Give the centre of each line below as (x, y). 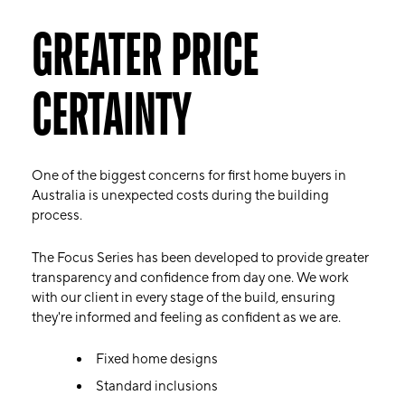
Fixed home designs (157, 359)
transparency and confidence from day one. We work (190, 278)
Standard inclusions (157, 386)
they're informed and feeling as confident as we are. (186, 318)
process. (57, 216)
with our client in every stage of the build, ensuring (184, 298)
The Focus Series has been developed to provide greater (200, 258)
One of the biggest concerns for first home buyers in (189, 176)
